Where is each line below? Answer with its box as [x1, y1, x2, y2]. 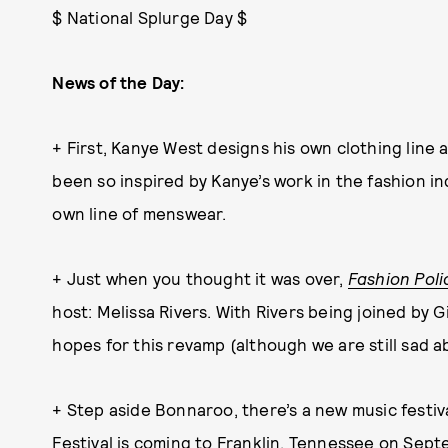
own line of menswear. [52, 203, 227, 223]
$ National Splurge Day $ [52, 7, 248, 27]
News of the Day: [52, 72, 185, 92]
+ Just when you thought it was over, [52, 268, 348, 288]
